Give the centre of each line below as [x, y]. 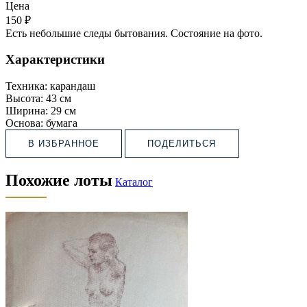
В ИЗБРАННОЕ [64, 144]
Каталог [134, 182]
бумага [62, 123]
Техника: [26, 86]
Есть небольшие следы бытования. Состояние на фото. [134, 33]
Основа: [24, 123]
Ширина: [27, 111]
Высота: [24, 99]
